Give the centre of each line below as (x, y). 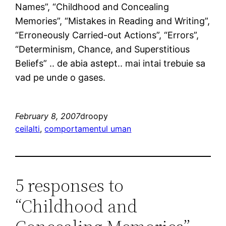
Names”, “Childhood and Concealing (92, 7)
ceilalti (28, 128)
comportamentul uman (88, 128)
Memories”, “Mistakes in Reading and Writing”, (113, 21)
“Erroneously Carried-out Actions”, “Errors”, (107, 35)
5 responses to (70, 185)
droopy (94, 116)
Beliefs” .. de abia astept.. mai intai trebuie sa (110, 63)
